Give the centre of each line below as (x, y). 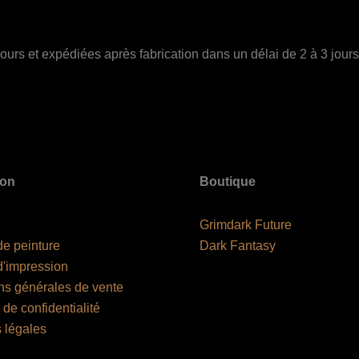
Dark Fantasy (238, 246)
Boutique (228, 182)
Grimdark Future (246, 225)
